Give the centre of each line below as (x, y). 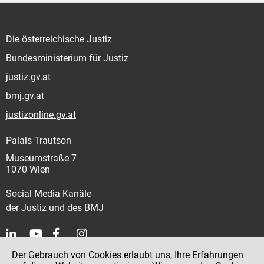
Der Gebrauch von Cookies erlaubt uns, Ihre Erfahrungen (128, 255)
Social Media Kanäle (49, 194)
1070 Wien (28, 170)
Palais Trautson (39, 141)
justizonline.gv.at (41, 115)
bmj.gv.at (25, 96)
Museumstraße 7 (41, 159)
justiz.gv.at (28, 77)
